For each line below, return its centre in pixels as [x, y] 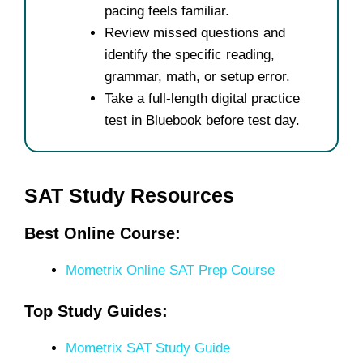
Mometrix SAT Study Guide [148, 348]
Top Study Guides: [96, 312]
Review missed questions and [195, 32]
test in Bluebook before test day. [202, 120]
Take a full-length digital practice [202, 98]
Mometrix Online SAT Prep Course [170, 270]
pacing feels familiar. [167, 11]
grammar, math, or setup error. [197, 76]
